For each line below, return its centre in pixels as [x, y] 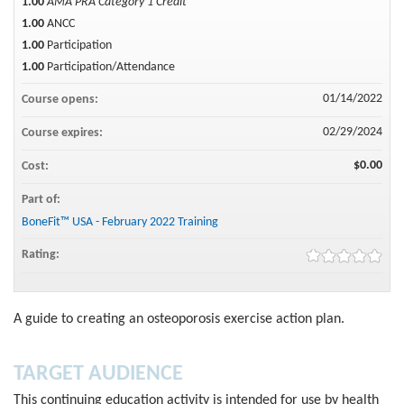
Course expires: [64, 133]
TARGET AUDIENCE [98, 374]
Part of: [42, 199]
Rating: [42, 254]
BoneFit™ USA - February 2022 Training [120, 222]
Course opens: [61, 99]
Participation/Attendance [111, 67]
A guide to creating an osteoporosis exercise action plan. [179, 319]
